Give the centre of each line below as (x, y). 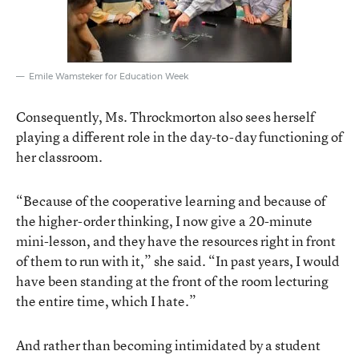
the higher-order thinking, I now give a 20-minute (164, 220)
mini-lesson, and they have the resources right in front (176, 240)
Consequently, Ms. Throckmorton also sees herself (165, 116)
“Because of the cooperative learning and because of (171, 200)
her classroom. (59, 156)
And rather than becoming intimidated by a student (168, 345)
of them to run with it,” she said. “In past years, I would (178, 260)
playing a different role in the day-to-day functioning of (179, 136)
